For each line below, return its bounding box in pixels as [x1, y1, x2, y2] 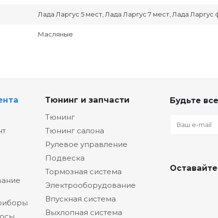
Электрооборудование [45, 181, 136, 190]
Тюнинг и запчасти [45, 95, 129, 105]
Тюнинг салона [45, 126, 104, 136]
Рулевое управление [45, 140, 127, 149]
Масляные [38, 30, 73, 38]
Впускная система [45, 194, 116, 204]
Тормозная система [45, 167, 122, 177]
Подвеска [45, 153, 85, 163]
